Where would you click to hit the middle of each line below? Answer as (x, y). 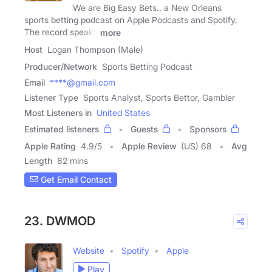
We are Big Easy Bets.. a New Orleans (147, 7)
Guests (144, 129)
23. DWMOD (60, 221)
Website (89, 250)
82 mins (73, 160)
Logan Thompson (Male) (95, 49)
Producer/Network (61, 66)
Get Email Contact (75, 179)
